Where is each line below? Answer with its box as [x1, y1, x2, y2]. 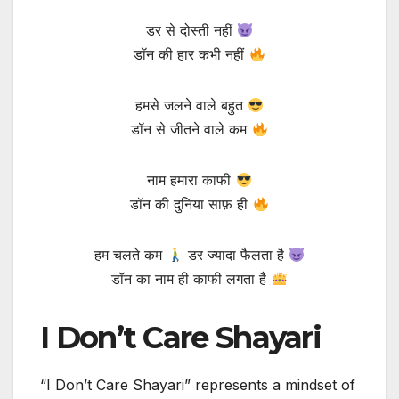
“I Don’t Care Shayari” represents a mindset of [40, 376, 355, 395]
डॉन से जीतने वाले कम [131, 120, 252, 139]
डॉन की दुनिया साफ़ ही [130, 195, 253, 214]
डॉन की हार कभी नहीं [134, 45, 249, 64]
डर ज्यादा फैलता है [183, 246, 289, 265]
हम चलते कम [94, 246, 167, 265]
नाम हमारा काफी [147, 171, 236, 190]
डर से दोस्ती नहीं [145, 21, 237, 40]
